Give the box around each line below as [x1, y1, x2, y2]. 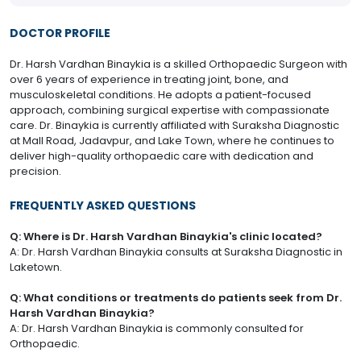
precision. [10, 164, 61, 180]
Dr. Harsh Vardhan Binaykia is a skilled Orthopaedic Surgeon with [10, 56, 347, 73]
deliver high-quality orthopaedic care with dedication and [10, 148, 313, 164]
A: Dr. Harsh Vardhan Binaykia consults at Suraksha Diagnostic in [10, 244, 342, 260]
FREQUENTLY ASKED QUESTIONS [10, 197, 196, 214]
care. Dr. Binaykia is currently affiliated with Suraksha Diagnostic [10, 118, 339, 134]
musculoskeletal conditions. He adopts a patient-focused [10, 87, 311, 103]
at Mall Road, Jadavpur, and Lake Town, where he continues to [10, 133, 334, 149]
